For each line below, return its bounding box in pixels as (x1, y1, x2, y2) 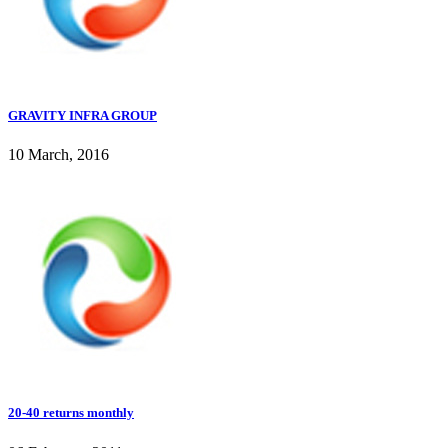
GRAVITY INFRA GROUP (8, 107, 157, 123)
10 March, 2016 (8, 146, 109, 164)
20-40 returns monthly (8, 405, 134, 421)
